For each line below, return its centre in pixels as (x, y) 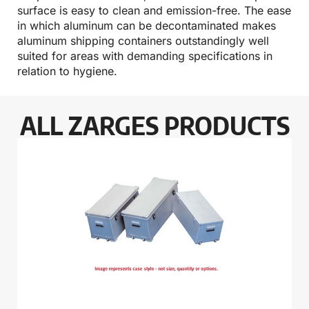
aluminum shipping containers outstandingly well (143, 41)
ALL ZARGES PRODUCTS (154, 126)
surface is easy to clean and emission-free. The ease (154, 11)
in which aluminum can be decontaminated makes (147, 26)
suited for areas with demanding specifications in (145, 56)
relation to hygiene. (67, 71)
